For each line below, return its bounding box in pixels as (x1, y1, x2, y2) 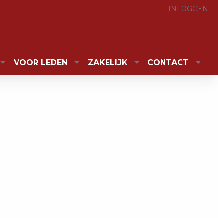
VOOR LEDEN (14, 57, 68, 67)
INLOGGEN (168, 4, 208, 13)
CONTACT (147, 57, 189, 67)
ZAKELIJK (88, 57, 127, 67)
